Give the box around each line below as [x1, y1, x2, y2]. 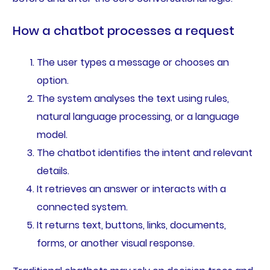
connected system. [36, 200, 128, 215]
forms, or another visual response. [36, 236, 195, 251]
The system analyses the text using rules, [36, 92, 229, 106]
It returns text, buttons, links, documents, [36, 218, 226, 233]
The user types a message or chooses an [36, 55, 229, 70]
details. [36, 164, 69, 178]
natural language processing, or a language [36, 110, 239, 124]
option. [36, 74, 69, 88]
